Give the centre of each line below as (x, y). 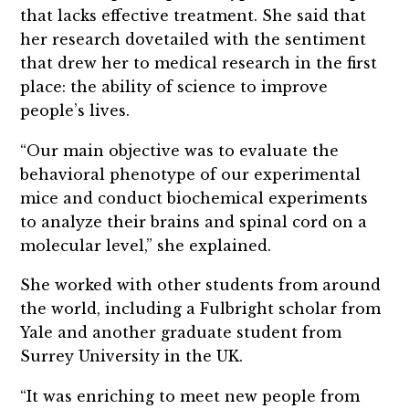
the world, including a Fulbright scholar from (201, 309)
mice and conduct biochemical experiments (194, 198)
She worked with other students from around (201, 285)
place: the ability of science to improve (174, 86)
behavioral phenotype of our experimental (191, 174)
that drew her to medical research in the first (199, 63)
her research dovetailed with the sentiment (194, 39)
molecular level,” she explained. (146, 245)
